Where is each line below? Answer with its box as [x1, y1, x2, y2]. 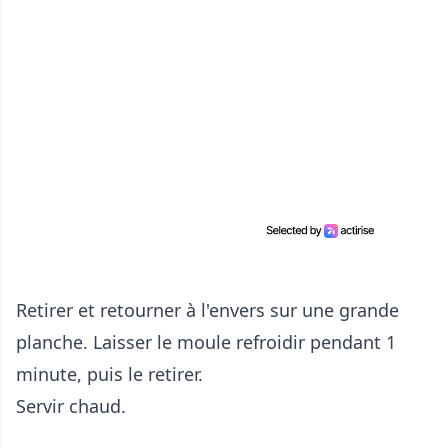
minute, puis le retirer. [16, 362, 203, 387]
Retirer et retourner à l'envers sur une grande [16, 298, 399, 323]
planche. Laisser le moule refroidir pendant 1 [16, 330, 396, 355]
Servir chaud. [16, 394, 126, 419]
